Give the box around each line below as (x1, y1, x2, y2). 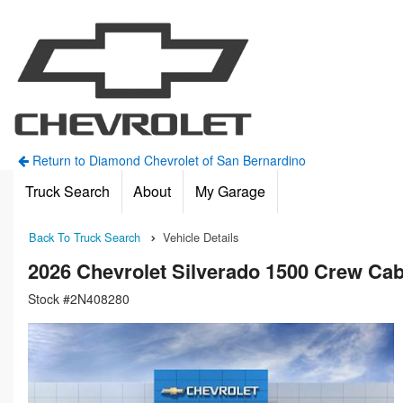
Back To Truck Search (29, 228, 140, 246)
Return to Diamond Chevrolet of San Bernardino (28, 151, 306, 169)
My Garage (194, 181, 265, 201)
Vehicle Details (163, 228, 238, 246)
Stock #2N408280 (28, 290, 130, 309)
